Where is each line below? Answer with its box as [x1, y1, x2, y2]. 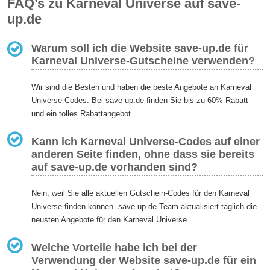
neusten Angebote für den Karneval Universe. [31, 215, 190, 224]
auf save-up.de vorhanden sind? [31, 161, 198, 174]
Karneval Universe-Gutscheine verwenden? [31, 55, 256, 67]
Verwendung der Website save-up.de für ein [31, 254, 257, 266]
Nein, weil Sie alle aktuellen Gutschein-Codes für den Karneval [31, 188, 250, 198]
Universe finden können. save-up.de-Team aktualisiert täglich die [31, 201, 257, 211]
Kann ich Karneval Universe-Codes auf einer [31, 136, 260, 148]
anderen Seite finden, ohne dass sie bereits [31, 148, 255, 161]
